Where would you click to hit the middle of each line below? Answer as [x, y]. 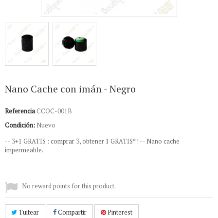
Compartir [72, 212]
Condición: [20, 125]
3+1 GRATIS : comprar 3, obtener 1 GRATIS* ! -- [79, 141]
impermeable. [24, 150]
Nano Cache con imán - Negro [70, 89]
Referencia [20, 111]
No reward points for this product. [69, 186]
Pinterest [119, 212]
